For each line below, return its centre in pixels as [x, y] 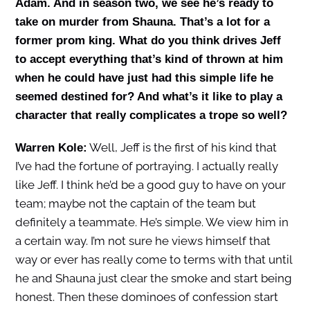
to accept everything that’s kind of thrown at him [149, 60]
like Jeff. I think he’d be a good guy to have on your [150, 185]
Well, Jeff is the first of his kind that [182, 148]
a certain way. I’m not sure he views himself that [143, 241]
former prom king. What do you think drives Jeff [148, 41]
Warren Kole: [51, 148]
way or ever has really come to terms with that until [153, 260]
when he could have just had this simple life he [144, 78]
